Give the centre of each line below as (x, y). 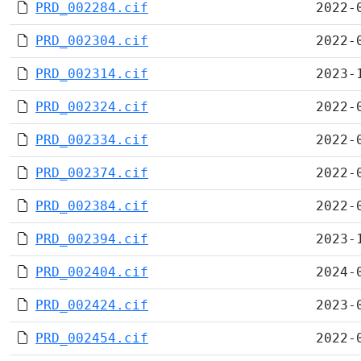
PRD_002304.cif (92, 41)
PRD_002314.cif (92, 74)
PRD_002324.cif (92, 107)
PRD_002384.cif (92, 206)
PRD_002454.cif (92, 338)
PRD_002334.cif (92, 140)
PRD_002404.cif (92, 272)
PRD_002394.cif (92, 239)
